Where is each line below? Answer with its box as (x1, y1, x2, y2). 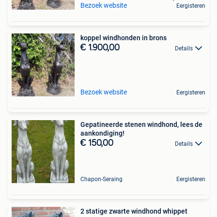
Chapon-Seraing (80, 176, 123, 183)
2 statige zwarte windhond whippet (80, 207, 187, 215)
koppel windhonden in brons (80, 34, 167, 42)
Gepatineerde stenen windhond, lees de (80, 121, 202, 128)
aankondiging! (80, 129, 124, 137)
